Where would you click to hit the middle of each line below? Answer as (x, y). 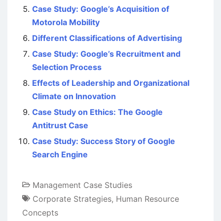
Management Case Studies (82, 185)
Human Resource (147, 199)
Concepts (40, 212)
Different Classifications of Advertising (107, 38)
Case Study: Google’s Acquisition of (101, 9)
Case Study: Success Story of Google (104, 141)
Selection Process (67, 67)
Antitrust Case (60, 125)
